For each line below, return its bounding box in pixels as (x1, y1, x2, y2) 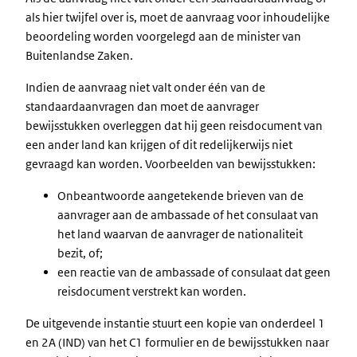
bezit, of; (57, 245, 103, 261)
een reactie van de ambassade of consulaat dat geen (57, 265, 331, 280)
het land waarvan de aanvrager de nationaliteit (57, 226, 303, 241)
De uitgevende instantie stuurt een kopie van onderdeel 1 (25, 316, 325, 331)
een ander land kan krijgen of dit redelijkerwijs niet (25, 137, 292, 152)
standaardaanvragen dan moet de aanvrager (25, 99, 259, 114)
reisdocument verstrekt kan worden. (57, 284, 249, 299)
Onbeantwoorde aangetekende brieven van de (57, 188, 304, 203)
